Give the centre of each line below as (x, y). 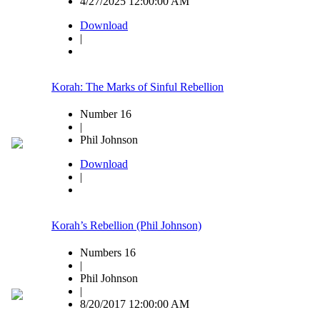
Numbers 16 (108, 253)
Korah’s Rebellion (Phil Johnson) (126, 226)
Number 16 (106, 114)
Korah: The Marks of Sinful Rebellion (137, 87)
